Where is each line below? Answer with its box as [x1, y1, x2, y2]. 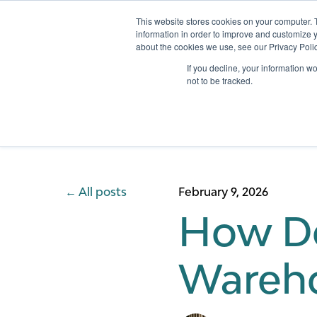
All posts [79, 185, 127, 199]
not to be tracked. [187, 74, 253, 86]
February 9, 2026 [178, 185, 268, 199]
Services [268, 40, 312, 53]
